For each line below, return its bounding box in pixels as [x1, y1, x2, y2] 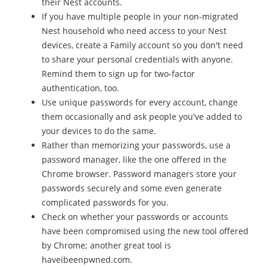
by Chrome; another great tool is [42, 239, 171, 251]
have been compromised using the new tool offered [42, 225, 249, 237]
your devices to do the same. [42, 125, 156, 136]
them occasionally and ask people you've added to [42, 110, 242, 122]
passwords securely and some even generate [42, 182, 222, 194]
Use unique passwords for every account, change [42, 96, 238, 108]
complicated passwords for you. [42, 196, 169, 208]
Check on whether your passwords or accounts [42, 210, 228, 222]
